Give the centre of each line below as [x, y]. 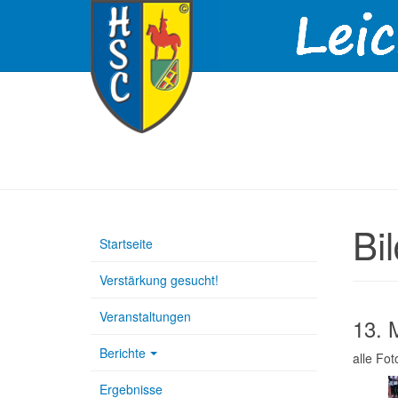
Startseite [126, 243]
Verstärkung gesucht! [159, 280]
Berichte [123, 353]
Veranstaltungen [145, 316]
